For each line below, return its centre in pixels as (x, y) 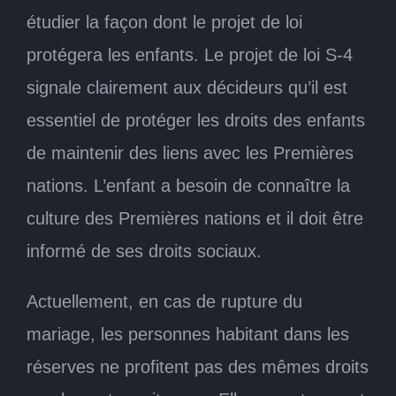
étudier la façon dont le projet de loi (164, 22)
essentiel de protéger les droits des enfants (196, 120)
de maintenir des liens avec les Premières (190, 152)
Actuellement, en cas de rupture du (164, 301)
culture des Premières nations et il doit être (195, 218)
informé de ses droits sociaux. (144, 251)
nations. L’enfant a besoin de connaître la (188, 185)
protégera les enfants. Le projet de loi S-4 (190, 54)
